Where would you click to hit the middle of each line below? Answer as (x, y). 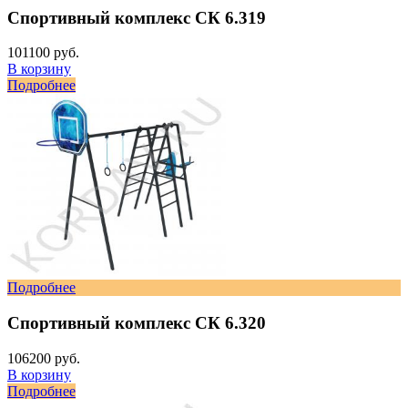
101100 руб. (43, 53)
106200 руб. (44, 358)
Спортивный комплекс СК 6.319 (137, 17)
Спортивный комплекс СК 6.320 (137, 323)
